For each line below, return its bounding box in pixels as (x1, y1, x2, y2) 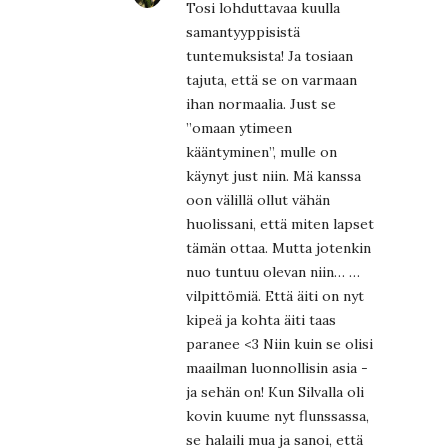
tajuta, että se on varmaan (186, 70, 357, 89)
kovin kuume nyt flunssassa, (186, 406, 369, 425)
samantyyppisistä (186, 22, 300, 41)
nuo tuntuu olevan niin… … (186, 262, 360, 281)
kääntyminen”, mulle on (186, 142, 337, 161)
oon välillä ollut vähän (186, 190, 330, 209)
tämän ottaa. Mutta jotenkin (186, 238, 371, 257)
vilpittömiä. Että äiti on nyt (186, 286, 364, 305)
